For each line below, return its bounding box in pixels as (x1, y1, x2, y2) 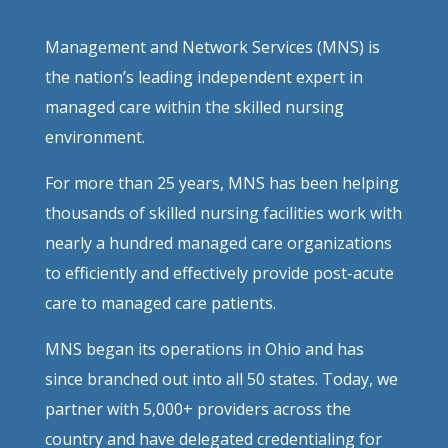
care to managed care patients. (44, 291, 276, 314)
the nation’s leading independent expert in (44, 65, 363, 88)
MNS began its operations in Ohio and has (44, 337, 364, 360)
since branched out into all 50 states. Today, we (44, 367, 398, 390)
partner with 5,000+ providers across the (44, 397, 351, 420)
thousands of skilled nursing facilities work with (44, 201, 402, 224)
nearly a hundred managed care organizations (44, 231, 392, 254)
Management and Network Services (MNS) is (44, 35, 380, 58)
